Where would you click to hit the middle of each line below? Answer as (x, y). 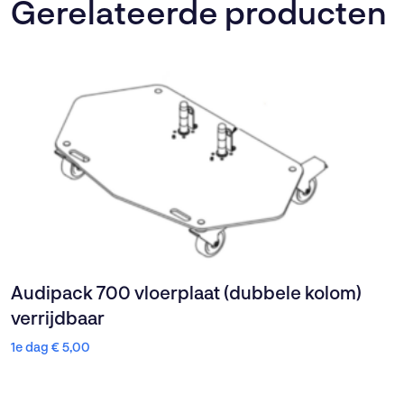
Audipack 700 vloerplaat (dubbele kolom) (186, 292)
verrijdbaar (58, 317)
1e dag (31, 346)
